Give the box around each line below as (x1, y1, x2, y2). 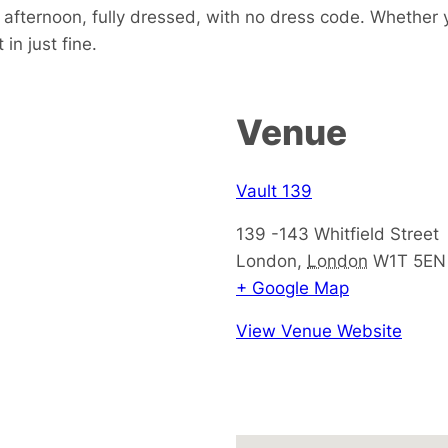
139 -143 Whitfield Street (236, 222, 439, 244)
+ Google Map (236, 276, 349, 298)
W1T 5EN (373, 249, 446, 271)
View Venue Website (236, 319, 402, 341)
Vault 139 (236, 179, 312, 201)
